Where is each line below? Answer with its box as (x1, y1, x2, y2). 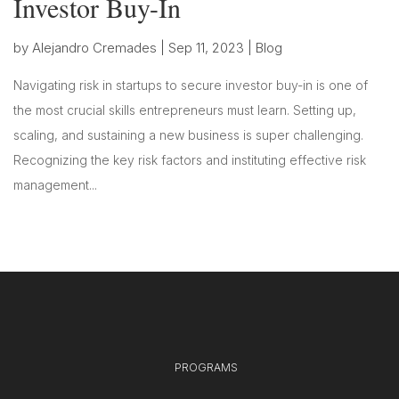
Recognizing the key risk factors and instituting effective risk (13, 151, 366, 167)
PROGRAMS (175, 360, 238, 374)
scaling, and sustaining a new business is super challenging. (13, 126, 363, 142)
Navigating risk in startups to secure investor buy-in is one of (13, 77, 368, 93)
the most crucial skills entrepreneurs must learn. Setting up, (13, 102, 356, 118)
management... (13, 176, 97, 192)
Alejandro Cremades (32, 38, 157, 56)
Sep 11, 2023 (168, 38, 244, 56)
